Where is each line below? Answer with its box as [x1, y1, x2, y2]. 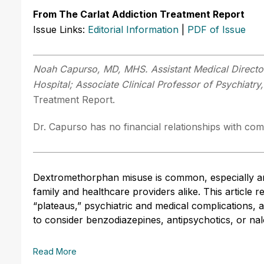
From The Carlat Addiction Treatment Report [33, 8, 245, 20]
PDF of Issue [187, 23, 246, 35]
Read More [33, 246, 77, 256]
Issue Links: [33, 23, 88, 35]
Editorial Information [88, 23, 179, 35]
